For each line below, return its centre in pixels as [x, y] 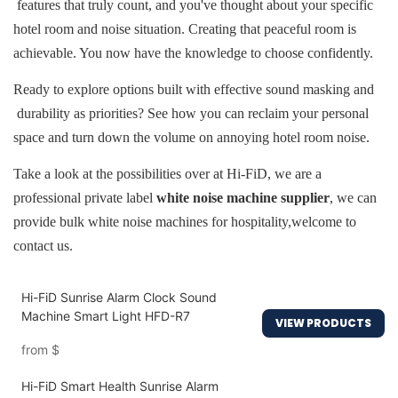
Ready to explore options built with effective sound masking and [194, 90]
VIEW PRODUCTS [323, 323]
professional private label [85, 198]
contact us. [43, 246]
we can [357, 198]
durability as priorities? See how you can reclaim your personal [191, 114]
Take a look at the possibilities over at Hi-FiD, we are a [167, 174]
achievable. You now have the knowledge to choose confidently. [193, 53]
